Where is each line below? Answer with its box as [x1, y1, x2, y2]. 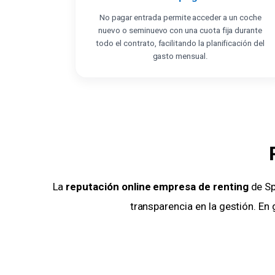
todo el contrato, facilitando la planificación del [96, 38, 265, 48]
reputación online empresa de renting [66, 180, 249, 193]
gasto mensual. [152, 51, 208, 61]
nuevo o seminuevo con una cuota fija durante [98, 25, 263, 36]
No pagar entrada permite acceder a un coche [99, 12, 261, 23]
